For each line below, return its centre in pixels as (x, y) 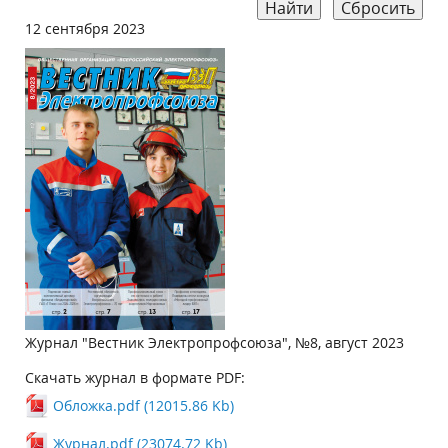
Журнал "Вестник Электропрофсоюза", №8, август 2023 (214, 342)
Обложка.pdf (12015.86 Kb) (143, 405)
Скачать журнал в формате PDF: (135, 377)
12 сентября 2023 (85, 28)
